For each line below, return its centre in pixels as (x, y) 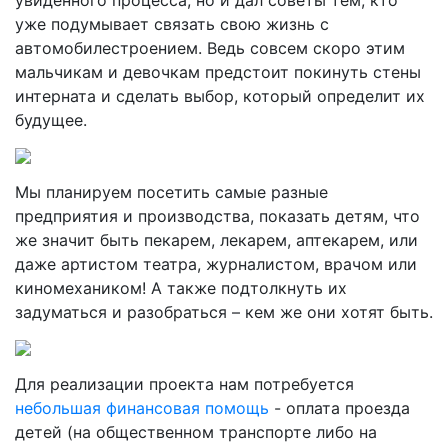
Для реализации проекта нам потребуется (184, 384)
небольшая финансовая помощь (142, 408)
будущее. (51, 120)
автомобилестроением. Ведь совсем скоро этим (210, 48)
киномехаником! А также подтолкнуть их (181, 288)
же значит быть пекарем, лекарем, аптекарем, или (216, 240)
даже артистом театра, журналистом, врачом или (216, 264)
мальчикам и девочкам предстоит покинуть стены (218, 72)
